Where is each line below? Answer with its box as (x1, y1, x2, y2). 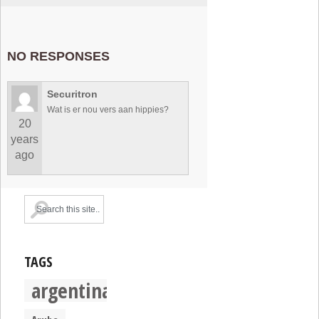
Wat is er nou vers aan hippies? (47, 105, 169, 115)
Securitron (47, 88, 98, 100)
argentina (31, 276, 112, 305)
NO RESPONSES (6, 48, 110, 63)
